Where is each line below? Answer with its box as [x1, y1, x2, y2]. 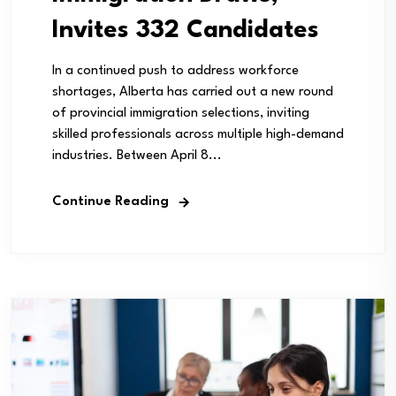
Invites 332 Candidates [52, 18, 319, 43]
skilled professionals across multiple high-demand [52, 127, 344, 141]
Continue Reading [52, 194, 169, 209]
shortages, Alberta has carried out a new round [52, 85, 333, 99]
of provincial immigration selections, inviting [52, 106, 309, 120]
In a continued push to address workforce [52, 64, 299, 78]
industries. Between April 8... [52, 148, 222, 163]
